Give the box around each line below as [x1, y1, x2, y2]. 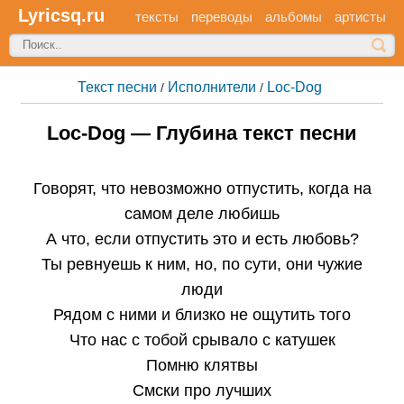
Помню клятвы [146, 356, 258, 374]
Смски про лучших [133, 381, 271, 399]
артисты [335, 9, 386, 24]
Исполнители [168, 79, 256, 95]
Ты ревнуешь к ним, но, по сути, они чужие [41, 255, 363, 273]
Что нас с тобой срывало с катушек [69, 331, 335, 349]
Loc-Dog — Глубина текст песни [47, 122, 357, 144]
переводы [191, 9, 252, 24]
